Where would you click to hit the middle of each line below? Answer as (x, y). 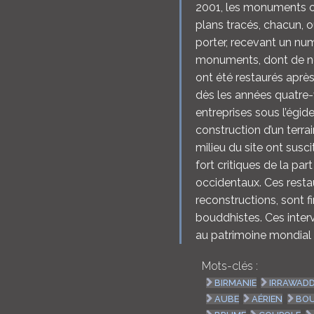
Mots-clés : (230, 266)
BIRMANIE (236, 283)
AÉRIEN (267, 299)
